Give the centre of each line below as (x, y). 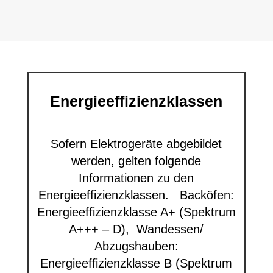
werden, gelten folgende (136, 161)
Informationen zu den (136, 178)
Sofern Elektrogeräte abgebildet (136, 144)
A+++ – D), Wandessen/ (136, 229)
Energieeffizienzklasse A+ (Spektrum (136, 212)
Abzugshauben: (136, 246)
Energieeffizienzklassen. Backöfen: (136, 195)
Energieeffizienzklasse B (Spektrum (136, 263)
